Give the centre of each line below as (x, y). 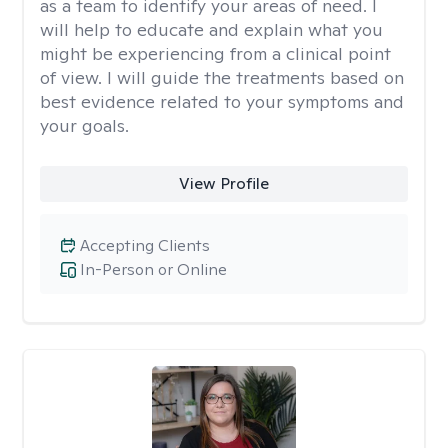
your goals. (84, 125)
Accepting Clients (145, 245)
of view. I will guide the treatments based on (222, 77)
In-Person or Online (153, 269)
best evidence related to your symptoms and (222, 101)
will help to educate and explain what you (211, 29)
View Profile (223, 183)
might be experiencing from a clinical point (215, 53)
